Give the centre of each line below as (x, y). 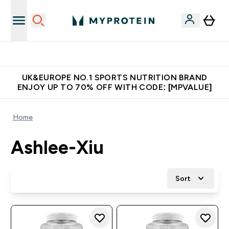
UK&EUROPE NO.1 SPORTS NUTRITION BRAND (114, 77)
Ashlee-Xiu (57, 147)
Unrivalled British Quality (121, 54)
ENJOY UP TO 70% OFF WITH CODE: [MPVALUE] (114, 87)
